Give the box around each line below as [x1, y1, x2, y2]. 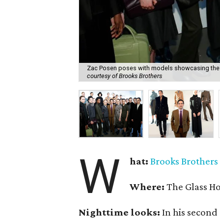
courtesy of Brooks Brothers [87, 72, 163, 80]
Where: [130, 181, 165, 192]
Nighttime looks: [79, 206, 163, 218]
